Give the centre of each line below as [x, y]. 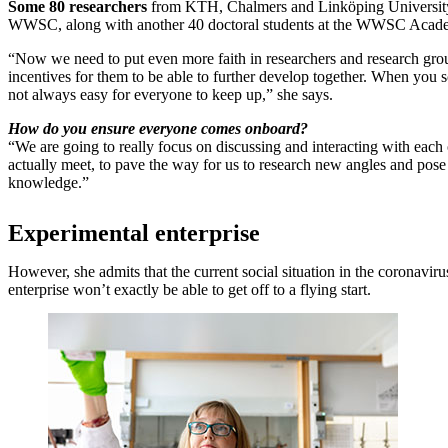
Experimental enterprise [134, 232]
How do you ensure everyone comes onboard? [158, 128]
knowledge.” [48, 182]
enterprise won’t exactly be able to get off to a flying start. [189, 289]
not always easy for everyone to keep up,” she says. [170, 94]
